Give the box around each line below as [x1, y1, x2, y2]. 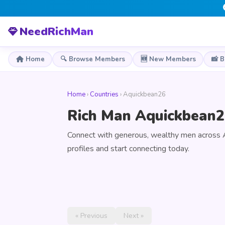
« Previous [75, 211, 107, 220]
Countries [90, 90, 119, 99]
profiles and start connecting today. [67, 143, 189, 154]
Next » [124, 211, 144, 220]
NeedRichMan [20, 24, 93, 39]
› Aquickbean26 [119, 90, 166, 99]
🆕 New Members [140, 54, 196, 64]
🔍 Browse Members [60, 54, 125, 64]
